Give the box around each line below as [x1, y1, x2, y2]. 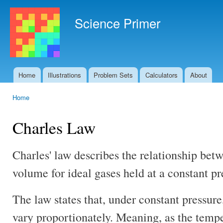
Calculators [145, 70, 178, 80]
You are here [12, 101, 52, 112]
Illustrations [48, 70, 82, 80]
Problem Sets [93, 70, 133, 80]
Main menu [5, 75, 44, 87]
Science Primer [75, 14, 160, 32]
